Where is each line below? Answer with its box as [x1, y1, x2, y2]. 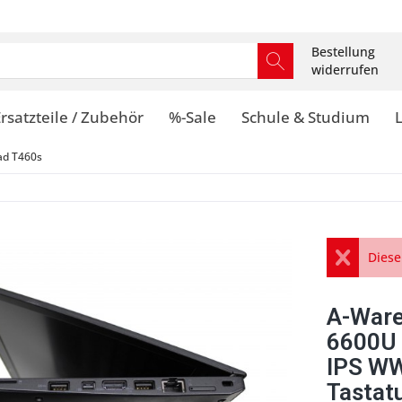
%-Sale [169, 107, 216, 127]
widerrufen [311, 61, 379, 78]
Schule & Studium [241, 107, 370, 127]
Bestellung [311, 43, 375, 60]
